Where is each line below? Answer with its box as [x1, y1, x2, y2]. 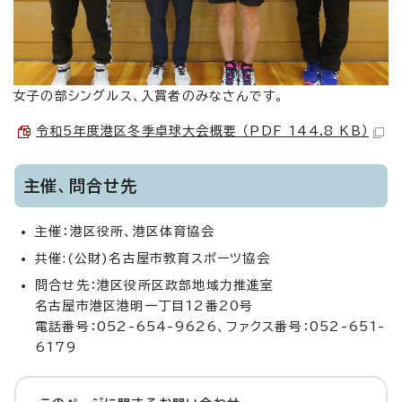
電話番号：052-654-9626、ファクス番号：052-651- [35, 320, 386, 334]
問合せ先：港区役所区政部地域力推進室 [35, 279, 275, 293]
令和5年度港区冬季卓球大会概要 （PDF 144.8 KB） [36, 125, 369, 138]
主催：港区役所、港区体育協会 [35, 225, 214, 239]
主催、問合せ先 [23, 178, 138, 195]
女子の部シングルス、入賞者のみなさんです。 [13, 90, 284, 103]
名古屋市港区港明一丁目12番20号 [35, 300, 254, 313]
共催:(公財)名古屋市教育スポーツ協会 [35, 252, 270, 266]
